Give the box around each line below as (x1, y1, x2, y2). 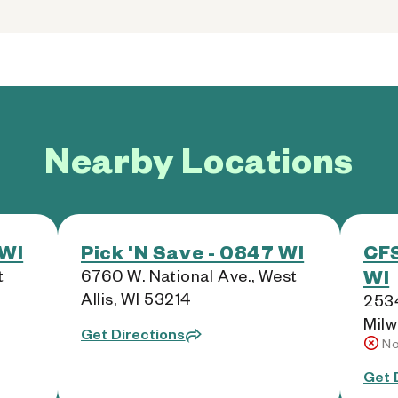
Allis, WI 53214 (81, 288, 192, 308)
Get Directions (81, 324, 186, 343)
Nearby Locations (44, 136, 354, 182)
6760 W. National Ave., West (81, 265, 298, 285)
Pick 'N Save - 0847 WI (81, 239, 305, 264)
